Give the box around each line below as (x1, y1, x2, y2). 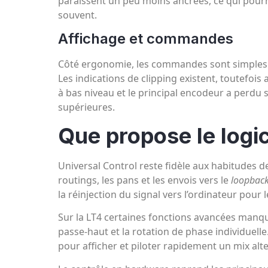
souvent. (58, 8, 97, 22)
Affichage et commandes (58, 30, 233, 48)
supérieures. (58, 100, 115, 114)
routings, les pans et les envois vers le (58, 173, 231, 187)
